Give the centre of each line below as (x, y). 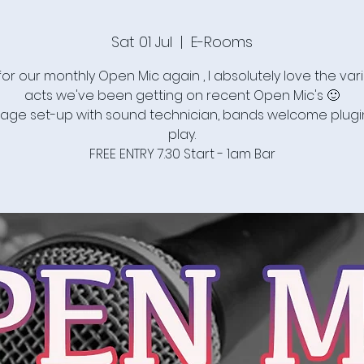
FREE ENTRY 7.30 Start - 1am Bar (182, 154)
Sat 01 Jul (142, 42)
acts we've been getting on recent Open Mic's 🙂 (182, 95)
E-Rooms (222, 42)
